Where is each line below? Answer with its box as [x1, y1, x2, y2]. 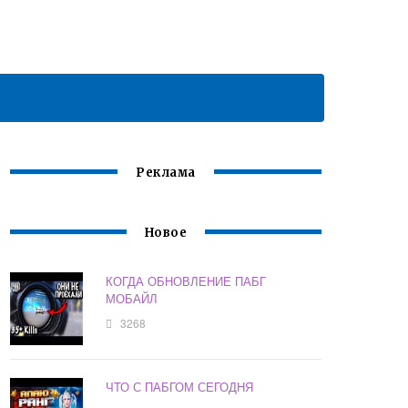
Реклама [136, 165, 196, 181]
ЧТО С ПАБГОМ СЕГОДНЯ [106, 378, 254, 396]
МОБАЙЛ [106, 290, 158, 308]
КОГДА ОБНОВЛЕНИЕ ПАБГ [106, 272, 267, 291]
